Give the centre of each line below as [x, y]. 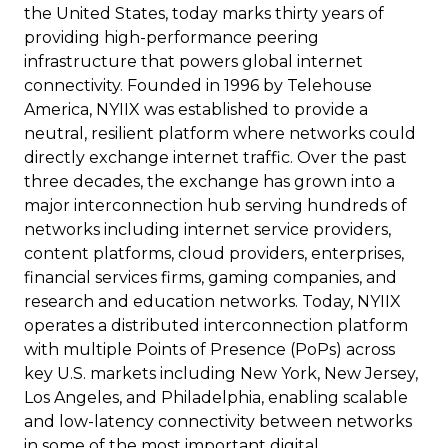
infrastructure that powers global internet [193, 62]
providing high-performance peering [171, 38]
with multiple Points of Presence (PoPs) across [209, 350]
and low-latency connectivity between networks [218, 422]
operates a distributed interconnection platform [216, 326]
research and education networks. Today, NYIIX [212, 302]
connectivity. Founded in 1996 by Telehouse [198, 86]
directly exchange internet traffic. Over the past [215, 158]
